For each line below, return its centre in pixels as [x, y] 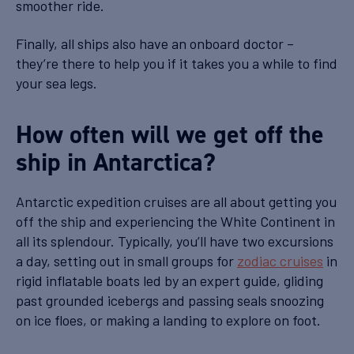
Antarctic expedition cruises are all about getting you [176, 201]
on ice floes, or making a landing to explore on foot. [170, 320]
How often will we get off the [170, 134]
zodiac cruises [280, 260]
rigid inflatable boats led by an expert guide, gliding [169, 280]
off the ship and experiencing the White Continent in [175, 221]
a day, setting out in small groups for [126, 260]
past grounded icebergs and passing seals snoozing [170, 300]
